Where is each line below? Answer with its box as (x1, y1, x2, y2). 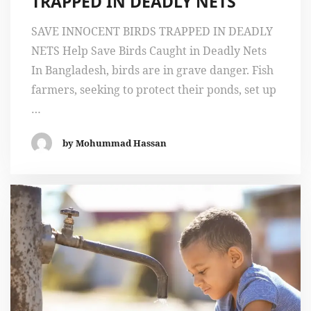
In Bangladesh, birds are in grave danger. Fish (31, 62, 274, 78)
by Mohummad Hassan (62, 137, 167, 150)
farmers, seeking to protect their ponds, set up (31, 82, 276, 98)
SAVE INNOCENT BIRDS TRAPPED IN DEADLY (31, 24, 273, 40)
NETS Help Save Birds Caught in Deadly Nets (31, 43, 267, 59)
